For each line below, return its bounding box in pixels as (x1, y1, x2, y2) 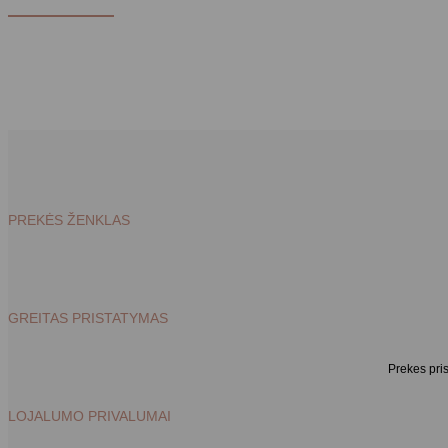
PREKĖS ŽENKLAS (8, 212, 130, 229)
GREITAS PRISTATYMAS (8, 310, 168, 327)
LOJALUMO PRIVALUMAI (8, 408, 171, 425)
